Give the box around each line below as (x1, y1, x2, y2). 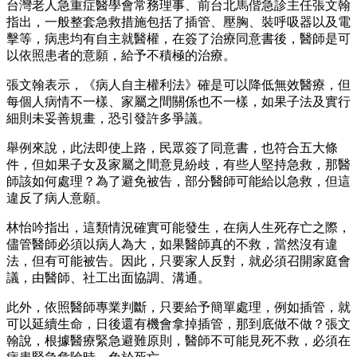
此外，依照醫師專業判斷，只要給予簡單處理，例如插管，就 (6, 300, 351, 314)
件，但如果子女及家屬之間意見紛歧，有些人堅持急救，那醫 (6, 157, 351, 171)
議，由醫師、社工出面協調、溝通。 (6, 270, 210, 284)
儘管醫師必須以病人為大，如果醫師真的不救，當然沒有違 (6, 237, 338, 251)
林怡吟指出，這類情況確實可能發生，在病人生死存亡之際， (6, 220, 351, 234)
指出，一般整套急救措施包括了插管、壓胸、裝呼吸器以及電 (6, 14, 351, 29)
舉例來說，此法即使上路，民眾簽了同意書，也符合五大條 (6, 140, 338, 155)
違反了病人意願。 (6, 190, 108, 205)
